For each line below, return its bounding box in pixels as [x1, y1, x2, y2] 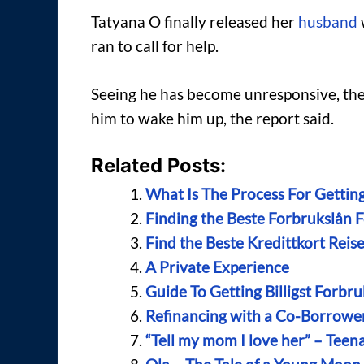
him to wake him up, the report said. [91, 108, 334, 128]
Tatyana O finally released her [91, 12, 298, 32]
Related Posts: [91, 154, 226, 178]
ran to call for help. [91, 37, 219, 56]
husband [298, 12, 357, 32]
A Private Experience [145, 258, 289, 277]
